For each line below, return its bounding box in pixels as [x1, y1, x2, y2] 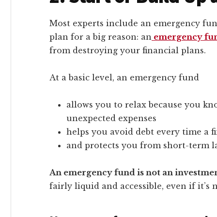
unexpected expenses [66, 113, 156, 123]
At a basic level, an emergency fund [49, 72, 199, 82]
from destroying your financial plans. [49, 45, 206, 55]
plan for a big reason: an [49, 31, 152, 42]
